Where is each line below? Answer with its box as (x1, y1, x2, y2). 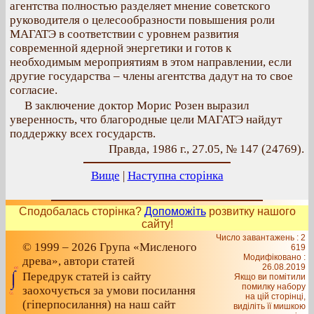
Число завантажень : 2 (216, 233, 306, 243)
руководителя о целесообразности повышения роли (10, 13, 275, 27)
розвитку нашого (205, 205, 296, 217)
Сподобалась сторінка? (18, 205, 144, 217)
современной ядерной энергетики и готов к (10, 41, 231, 55)
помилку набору (242, 282, 306, 292)
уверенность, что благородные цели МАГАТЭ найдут (10, 113, 282, 126)
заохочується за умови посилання (22, 284, 196, 297)
